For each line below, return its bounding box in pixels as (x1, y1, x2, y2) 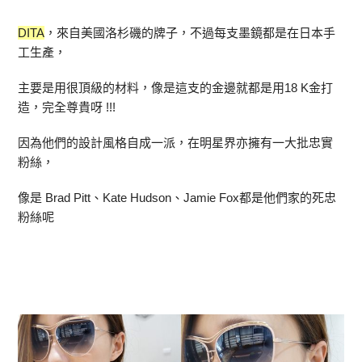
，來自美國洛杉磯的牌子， (44, 25, 191, 40)
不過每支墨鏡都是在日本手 (190, 25, 336, 40)
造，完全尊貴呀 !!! (18, 99, 116, 114)
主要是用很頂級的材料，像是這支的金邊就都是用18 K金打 (18, 80, 334, 95)
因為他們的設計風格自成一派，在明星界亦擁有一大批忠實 (18, 135, 334, 149)
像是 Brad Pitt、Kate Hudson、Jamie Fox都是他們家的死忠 (18, 190, 337, 204)
